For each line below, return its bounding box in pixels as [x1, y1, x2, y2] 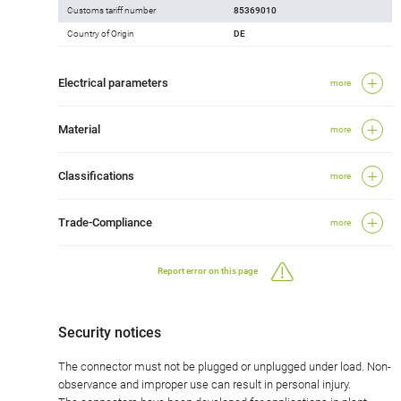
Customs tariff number [67, 4, 156, 15]
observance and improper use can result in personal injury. [58, 377, 351, 391]
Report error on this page [157, 266, 258, 277]
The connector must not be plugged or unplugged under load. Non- [58, 359, 391, 373]
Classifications [58, 168, 134, 183]
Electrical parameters [58, 75, 168, 90]
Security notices [58, 323, 161, 341]
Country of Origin [67, 28, 134, 38]
